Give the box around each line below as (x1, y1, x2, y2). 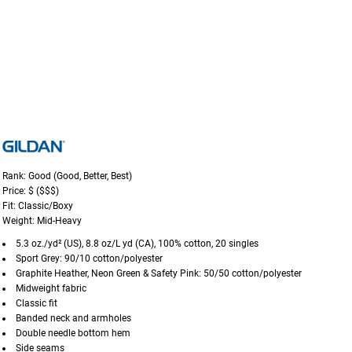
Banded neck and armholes (16, 313, 131, 324)
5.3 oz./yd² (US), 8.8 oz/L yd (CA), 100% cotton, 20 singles (16, 238, 258, 249)
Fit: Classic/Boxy (2, 200, 73, 211)
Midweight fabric (16, 283, 86, 294)
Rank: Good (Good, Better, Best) (2, 170, 132, 181)
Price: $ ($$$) (2, 185, 59, 196)
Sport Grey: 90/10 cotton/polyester (16, 253, 163, 264)
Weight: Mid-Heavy (2, 215, 82, 226)
